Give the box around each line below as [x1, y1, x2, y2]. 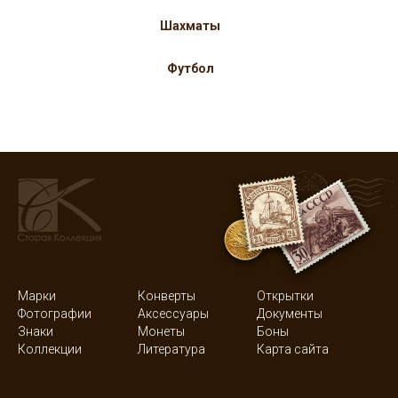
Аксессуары [137, 306, 209, 321]
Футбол [166, 61, 214, 76]
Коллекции [18, 342, 82, 356]
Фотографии [18, 306, 92, 321]
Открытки [257, 289, 314, 303]
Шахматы [160, 19, 220, 34]
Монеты [137, 324, 185, 338]
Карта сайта [257, 342, 330, 356]
